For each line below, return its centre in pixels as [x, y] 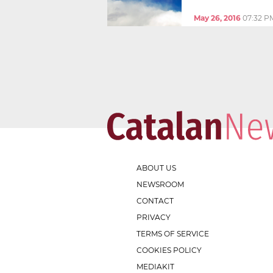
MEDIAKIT [155, 266]
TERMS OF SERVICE [173, 233]
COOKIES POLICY [169, 250]
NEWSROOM [160, 184]
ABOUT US [156, 168]
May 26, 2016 [217, 18]
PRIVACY [154, 217]
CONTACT [155, 200]
